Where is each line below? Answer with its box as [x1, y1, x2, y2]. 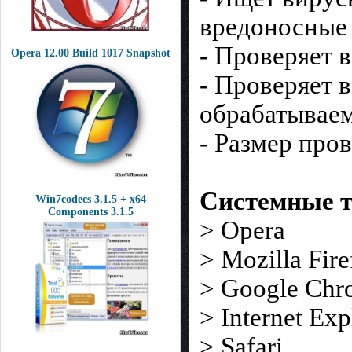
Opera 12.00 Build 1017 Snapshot [10, 47, 170, 59]
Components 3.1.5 [47, 206, 134, 218]
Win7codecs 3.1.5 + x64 [35, 193, 146, 205]
